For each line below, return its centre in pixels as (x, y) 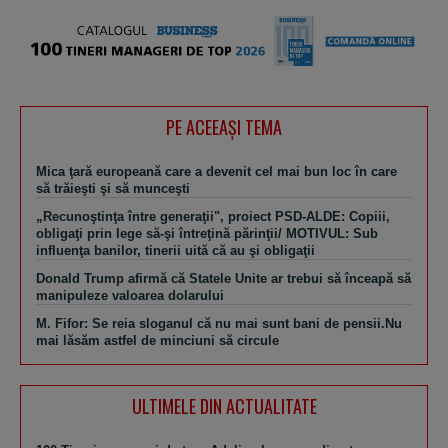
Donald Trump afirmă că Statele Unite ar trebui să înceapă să (223, 279)
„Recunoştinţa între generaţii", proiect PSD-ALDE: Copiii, (213, 217)
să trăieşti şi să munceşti (113, 189)
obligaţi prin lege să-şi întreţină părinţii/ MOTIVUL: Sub (207, 234)
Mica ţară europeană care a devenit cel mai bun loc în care (216, 172)
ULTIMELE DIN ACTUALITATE (224, 406)
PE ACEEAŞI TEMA (224, 127)
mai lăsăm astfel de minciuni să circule (157, 341)
